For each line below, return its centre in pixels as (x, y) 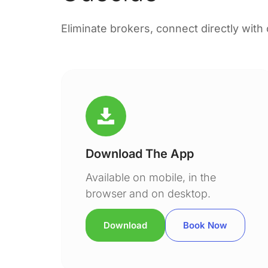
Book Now (205, 225)
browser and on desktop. (148, 194)
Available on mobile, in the (150, 177)
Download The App (139, 154)
